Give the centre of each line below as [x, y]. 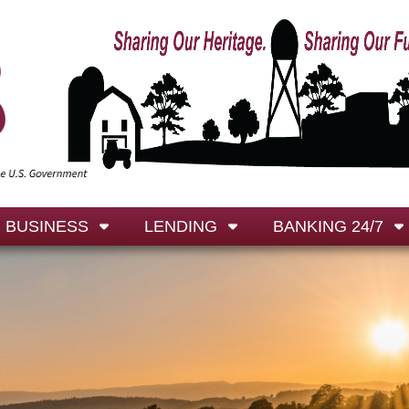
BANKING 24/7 [328, 227]
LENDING [181, 227]
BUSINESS [47, 227]
